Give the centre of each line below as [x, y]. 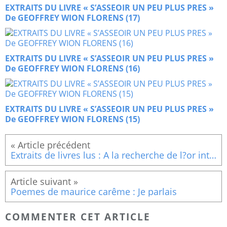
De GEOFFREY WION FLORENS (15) [72, 119]
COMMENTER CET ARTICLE [78, 216]
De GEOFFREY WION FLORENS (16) [72, 69]
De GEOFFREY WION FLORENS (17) [72, 18]
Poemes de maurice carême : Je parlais [94, 192]
